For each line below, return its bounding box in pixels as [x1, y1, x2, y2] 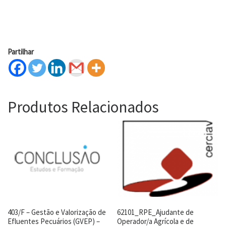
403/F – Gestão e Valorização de [8, 207, 106, 217]
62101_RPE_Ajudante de [117, 207, 194, 217]
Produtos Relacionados [8, 97, 159, 117]
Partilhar [8, 47, 34, 57]
